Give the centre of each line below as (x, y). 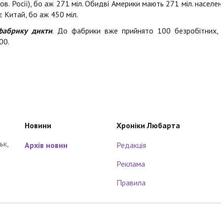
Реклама (131, 164)
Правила (131, 183)
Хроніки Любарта (148, 125)
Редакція (131, 145)
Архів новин (46, 145)
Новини (38, 125)
